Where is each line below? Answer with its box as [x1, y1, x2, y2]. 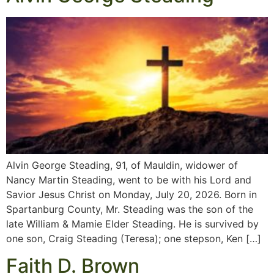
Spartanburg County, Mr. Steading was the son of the [6, 202, 253, 215]
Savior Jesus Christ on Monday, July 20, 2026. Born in [6, 188, 257, 201]
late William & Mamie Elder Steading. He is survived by [6, 217, 259, 230]
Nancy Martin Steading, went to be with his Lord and [6, 173, 251, 186]
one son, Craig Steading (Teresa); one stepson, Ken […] [6, 232, 261, 245]
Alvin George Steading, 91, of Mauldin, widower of [6, 158, 238, 171]
